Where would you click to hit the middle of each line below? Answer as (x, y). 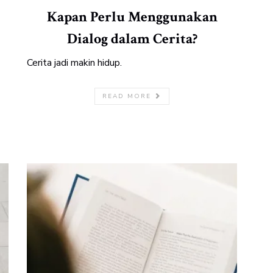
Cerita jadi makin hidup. (74, 63)
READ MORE (128, 96)
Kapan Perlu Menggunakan (132, 17)
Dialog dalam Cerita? (132, 39)
